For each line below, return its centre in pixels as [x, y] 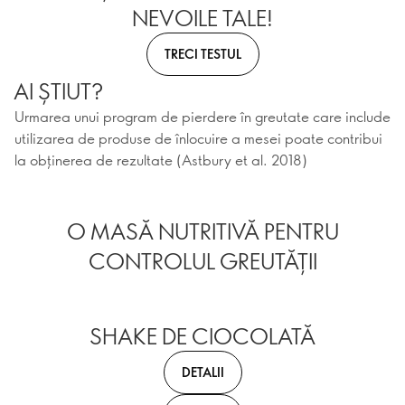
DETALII [202, 372]
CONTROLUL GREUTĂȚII [202, 260]
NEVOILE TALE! [202, 17]
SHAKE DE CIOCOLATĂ [202, 335]
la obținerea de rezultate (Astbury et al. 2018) [161, 160]
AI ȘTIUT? [58, 90]
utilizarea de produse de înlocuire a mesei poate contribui [198, 138]
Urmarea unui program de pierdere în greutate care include [202, 116]
